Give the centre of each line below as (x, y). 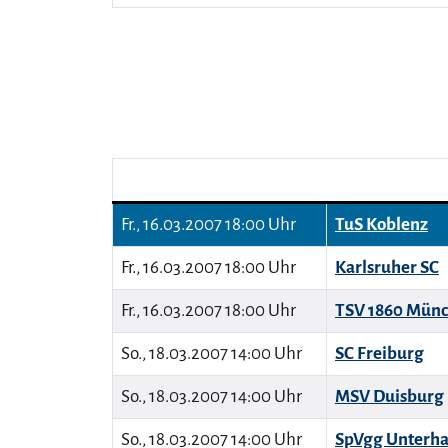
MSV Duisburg (389, 396)
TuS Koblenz (381, 224)
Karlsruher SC (387, 267)
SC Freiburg (379, 353)
